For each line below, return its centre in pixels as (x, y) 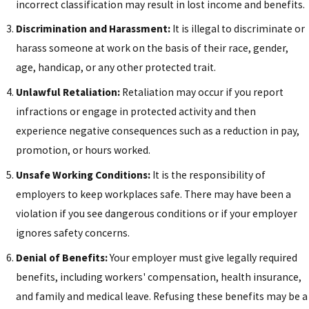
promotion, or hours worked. (83, 150)
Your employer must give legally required (204, 257)
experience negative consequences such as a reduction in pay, (158, 131)
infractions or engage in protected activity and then (136, 112)
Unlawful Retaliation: (69, 92)
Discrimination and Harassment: (93, 29)
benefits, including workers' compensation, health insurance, (159, 277)
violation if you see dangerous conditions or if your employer (157, 213)
